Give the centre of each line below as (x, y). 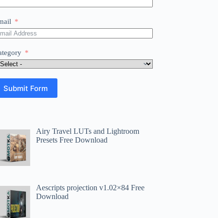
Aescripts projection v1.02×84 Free (91, 187)
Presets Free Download (72, 140)
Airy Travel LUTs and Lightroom (88, 131)
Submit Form (26, 88)
